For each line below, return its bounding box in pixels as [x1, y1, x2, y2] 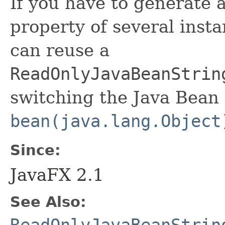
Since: [10, 142, 61, 159]
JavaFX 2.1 [10, 165, 104, 185]
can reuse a [10, 40, 109, 61]
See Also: [10, 193, 86, 211]
